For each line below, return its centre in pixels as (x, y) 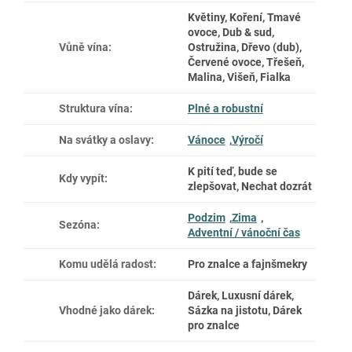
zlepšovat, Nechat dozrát (249, 186)
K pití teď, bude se (232, 171)
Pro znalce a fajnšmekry (247, 264)
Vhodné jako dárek (105, 310)
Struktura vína (94, 108)
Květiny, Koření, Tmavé (244, 17)
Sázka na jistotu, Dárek (244, 310)
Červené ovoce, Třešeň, (246, 62)
